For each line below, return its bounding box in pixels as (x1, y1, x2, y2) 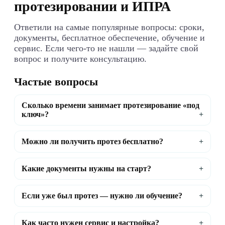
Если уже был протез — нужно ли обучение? (22, 191, 182, 200)
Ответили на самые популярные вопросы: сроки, (14, 22, 204, 33)
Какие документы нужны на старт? (22, 164, 151, 173)
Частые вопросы (14, 75, 98, 88)
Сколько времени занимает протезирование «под (22, 101, 199, 110)
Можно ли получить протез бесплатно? (22, 137, 163, 146)
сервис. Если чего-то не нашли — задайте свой (14, 43, 198, 54)
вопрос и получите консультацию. (14, 54, 147, 64)
